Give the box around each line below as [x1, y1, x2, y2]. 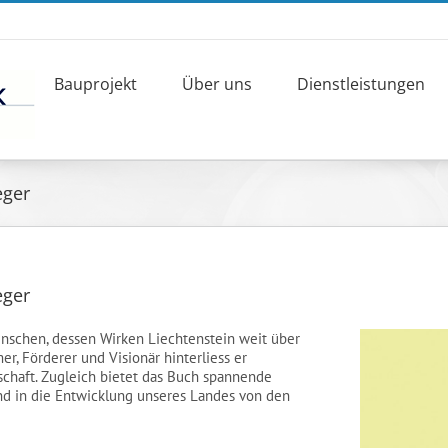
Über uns [182, 72, 252, 95]
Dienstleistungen [297, 72, 425, 95]
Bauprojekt [54, 72, 137, 95]
